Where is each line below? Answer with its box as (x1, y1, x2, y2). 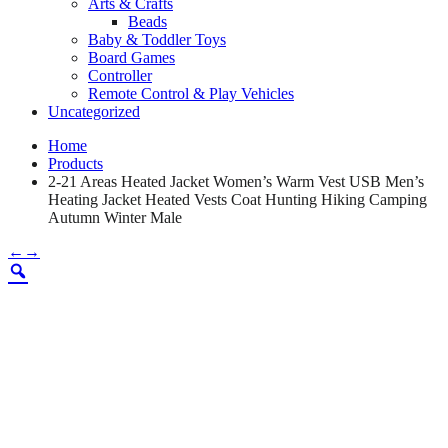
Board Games (88, 49, 175, 67)
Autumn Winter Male (48, 209, 182, 227)
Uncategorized (48, 103, 140, 121)
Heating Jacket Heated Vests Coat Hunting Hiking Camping (48, 191, 427, 209)
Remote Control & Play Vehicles (88, 85, 294, 103)
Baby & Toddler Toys (88, 31, 226, 49)
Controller (88, 67, 152, 85)
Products (48, 155, 103, 173)
